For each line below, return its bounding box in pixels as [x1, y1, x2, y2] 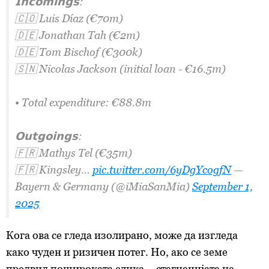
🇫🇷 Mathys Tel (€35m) [15, 147, 132, 159]
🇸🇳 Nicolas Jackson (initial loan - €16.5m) [15, 62, 226, 75]
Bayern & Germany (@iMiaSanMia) [15, 180, 192, 193]
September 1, [192, 180, 253, 193]
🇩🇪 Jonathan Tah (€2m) [15, 29, 140, 41]
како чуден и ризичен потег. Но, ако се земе [6, 246, 228, 258]
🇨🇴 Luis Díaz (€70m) [15, 12, 123, 25]
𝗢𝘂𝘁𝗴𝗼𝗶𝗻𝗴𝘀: [15, 130, 82, 142]
